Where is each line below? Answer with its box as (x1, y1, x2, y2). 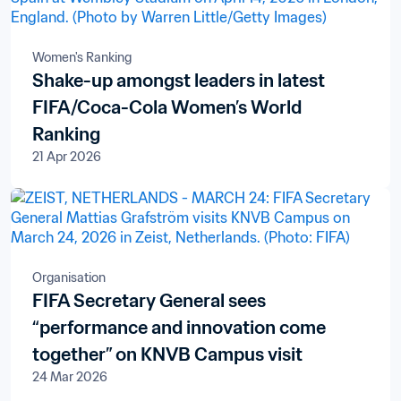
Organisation (32, 269, 106, 286)
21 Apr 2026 (32, 149, 101, 165)
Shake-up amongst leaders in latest (32, 69, 325, 92)
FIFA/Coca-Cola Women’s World (32, 96, 302, 119)
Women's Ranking (32, 49, 132, 65)
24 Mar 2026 (32, 369, 107, 385)
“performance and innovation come (32, 316, 326, 339)
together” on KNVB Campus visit (32, 343, 303, 366)
